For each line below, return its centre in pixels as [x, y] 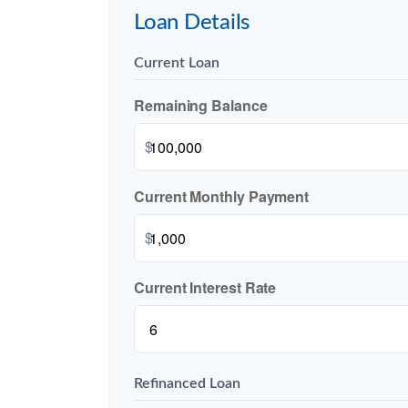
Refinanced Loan [187, 384]
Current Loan [177, 63]
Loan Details [192, 23]
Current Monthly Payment [222, 197]
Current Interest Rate [205, 288]
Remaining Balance [201, 106]
